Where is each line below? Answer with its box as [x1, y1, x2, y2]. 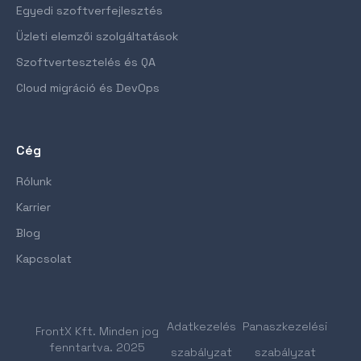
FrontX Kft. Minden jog [35, 324, 160, 338]
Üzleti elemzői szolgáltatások [16, 29, 178, 44]
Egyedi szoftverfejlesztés [16, 3, 163, 18]
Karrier [16, 200, 51, 214]
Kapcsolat [16, 251, 72, 266]
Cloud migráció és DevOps [16, 81, 160, 95]
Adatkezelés [167, 319, 237, 334]
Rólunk [16, 174, 52, 189]
